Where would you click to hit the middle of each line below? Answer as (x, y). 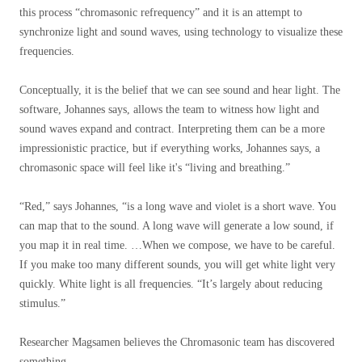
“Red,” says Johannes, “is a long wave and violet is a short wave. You (178, 206)
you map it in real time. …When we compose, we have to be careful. (177, 245)
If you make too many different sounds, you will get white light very (177, 265)
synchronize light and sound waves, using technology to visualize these (181, 32)
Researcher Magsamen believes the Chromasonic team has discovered (177, 342)
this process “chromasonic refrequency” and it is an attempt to (161, 13)
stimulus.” (42, 303)
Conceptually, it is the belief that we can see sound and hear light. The (180, 90)
